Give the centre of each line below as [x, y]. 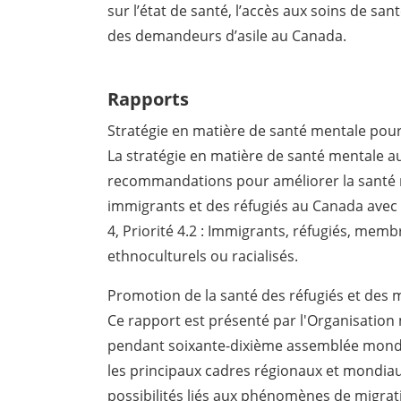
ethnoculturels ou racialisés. [203, 256]
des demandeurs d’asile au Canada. [227, 36]
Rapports [149, 99]
